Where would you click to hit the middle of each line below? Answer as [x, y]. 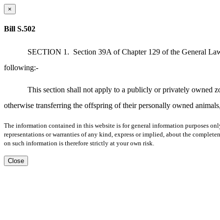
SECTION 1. [48, 52]
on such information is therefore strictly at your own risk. [79, 143]
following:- [21, 67]
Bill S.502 [20, 29]
